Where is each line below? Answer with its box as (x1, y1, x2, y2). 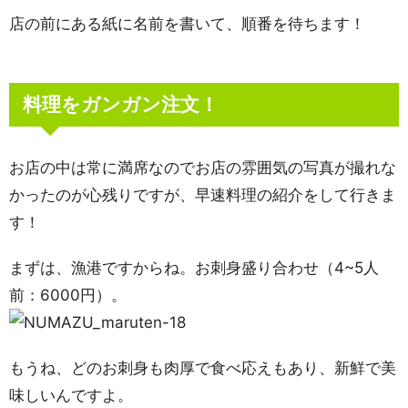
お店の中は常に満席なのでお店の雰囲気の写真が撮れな (9, 158, 396, 177)
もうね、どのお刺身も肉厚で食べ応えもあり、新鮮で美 (9, 359, 396, 377)
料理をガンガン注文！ (23, 93, 219, 116)
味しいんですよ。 (9, 386, 133, 404)
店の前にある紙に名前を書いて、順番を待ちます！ (9, 15, 365, 33)
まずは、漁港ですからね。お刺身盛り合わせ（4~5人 (9, 259, 379, 277)
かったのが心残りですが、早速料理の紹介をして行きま (9, 186, 396, 204)
